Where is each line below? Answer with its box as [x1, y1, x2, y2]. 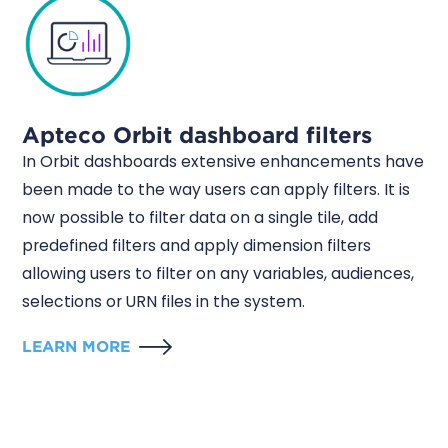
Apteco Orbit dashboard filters [22, 120, 373, 148]
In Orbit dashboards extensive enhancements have [22, 150, 425, 172]
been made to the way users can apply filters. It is [22, 178, 411, 200]
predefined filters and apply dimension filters [22, 234, 372, 256]
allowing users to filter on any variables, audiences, [22, 262, 415, 284]
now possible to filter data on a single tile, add [22, 206, 379, 228]
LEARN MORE [22, 337, 131, 357]
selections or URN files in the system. [22, 290, 306, 312]
